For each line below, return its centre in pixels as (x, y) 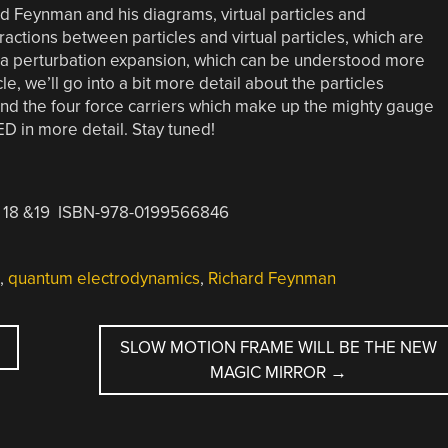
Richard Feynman (271, 278)
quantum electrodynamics (103, 278)
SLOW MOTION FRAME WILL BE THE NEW (279, 347)
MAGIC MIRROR (270, 372)
